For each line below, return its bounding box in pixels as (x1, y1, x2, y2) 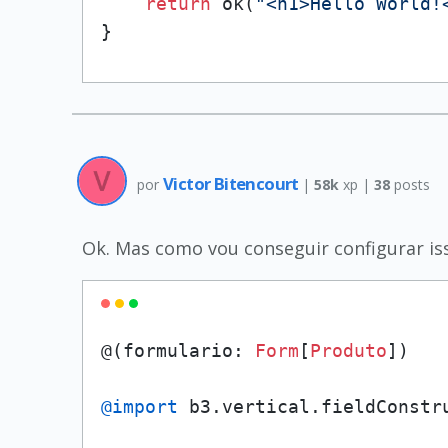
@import (101, 396, 178, 417)
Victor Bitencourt (163, 171, 303, 195)
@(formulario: (101, 340, 255, 361)
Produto (310, 340, 387, 361)
